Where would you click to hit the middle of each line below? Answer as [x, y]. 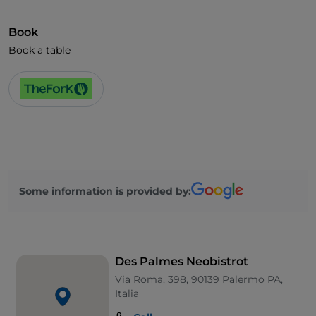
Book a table [39, 50]
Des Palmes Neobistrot [182, 262]
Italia [127, 294]
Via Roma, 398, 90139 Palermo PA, [199, 280]
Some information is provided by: [105, 191]
